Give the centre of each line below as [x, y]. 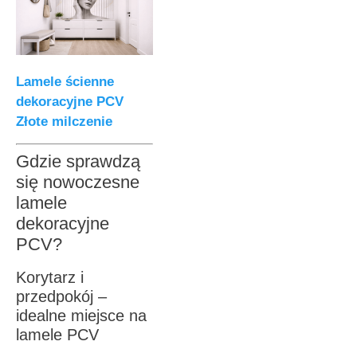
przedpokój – [61, 296]
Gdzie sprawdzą [78, 161]
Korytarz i [50, 277]
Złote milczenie [64, 122]
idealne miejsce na [81, 315]
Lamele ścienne [65, 82]
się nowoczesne [78, 182]
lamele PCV [57, 334]
